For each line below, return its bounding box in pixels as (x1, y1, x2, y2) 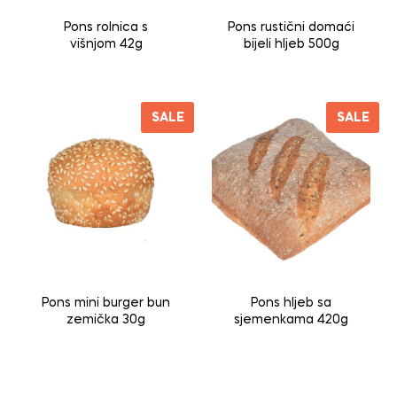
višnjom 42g (69, 38, 143, 51)
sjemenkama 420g (234, 314, 348, 327)
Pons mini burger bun (42, 297, 170, 310)
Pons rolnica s (64, 21, 148, 35)
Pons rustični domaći (228, 21, 354, 35)
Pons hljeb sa (251, 297, 331, 310)
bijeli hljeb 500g (243, 38, 339, 51)
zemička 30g (66, 314, 145, 327)
